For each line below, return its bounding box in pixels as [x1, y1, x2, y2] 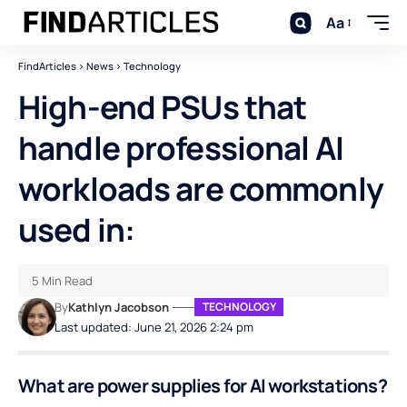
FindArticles [18, 59, 76, 73]
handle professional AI [18, 126, 343, 170]
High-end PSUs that [18, 85, 307, 129]
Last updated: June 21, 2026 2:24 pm [55, 319, 254, 335]
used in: [18, 208, 134, 252]
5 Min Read [32, 273, 93, 289]
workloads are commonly [18, 167, 383, 211]
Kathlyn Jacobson [68, 299, 170, 315]
